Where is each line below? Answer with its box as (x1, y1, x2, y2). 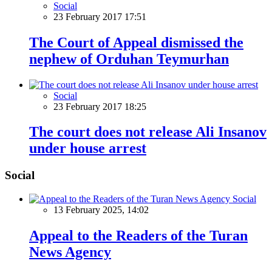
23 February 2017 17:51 (53, 11, 146, 22)
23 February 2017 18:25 (53, 101, 146, 112)
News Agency (29, 243, 111, 260)
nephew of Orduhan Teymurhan (29, 50, 229, 67)
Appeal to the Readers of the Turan (29, 227, 248, 243)
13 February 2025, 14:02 (53, 205, 149, 216)
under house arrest (29, 140, 146, 157)
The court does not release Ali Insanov (29, 124, 267, 140)
